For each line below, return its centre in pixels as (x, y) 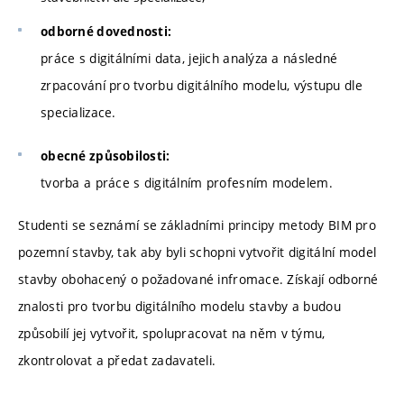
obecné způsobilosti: (106, 156)
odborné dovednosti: (106, 32)
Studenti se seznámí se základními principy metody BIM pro (197, 225)
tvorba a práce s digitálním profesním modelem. (187, 182)
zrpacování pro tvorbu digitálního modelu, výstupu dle (202, 86)
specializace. (78, 113)
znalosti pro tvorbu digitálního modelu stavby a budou (179, 307)
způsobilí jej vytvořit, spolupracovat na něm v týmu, (172, 334)
